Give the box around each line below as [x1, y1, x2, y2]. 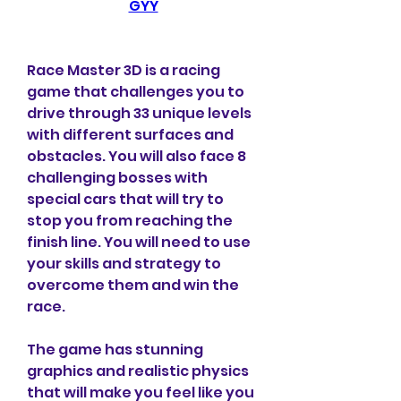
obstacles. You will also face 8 [27, 146, 246, 166]
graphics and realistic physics [27, 361, 249, 381]
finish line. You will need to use [27, 232, 251, 252]
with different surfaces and [27, 124, 234, 145]
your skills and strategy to [27, 253, 221, 274]
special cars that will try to [27, 189, 224, 209]
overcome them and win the [27, 275, 239, 295]
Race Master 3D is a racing [27, 60, 220, 81]
